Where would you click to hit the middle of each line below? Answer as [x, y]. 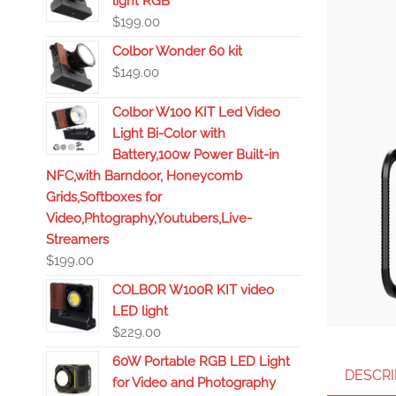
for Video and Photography [194, 383]
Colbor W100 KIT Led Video [196, 112]
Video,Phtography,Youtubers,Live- [149, 218]
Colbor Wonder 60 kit [177, 51]
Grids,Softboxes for [104, 197]
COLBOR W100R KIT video [193, 290]
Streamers [77, 240]
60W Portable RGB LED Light [201, 362]
